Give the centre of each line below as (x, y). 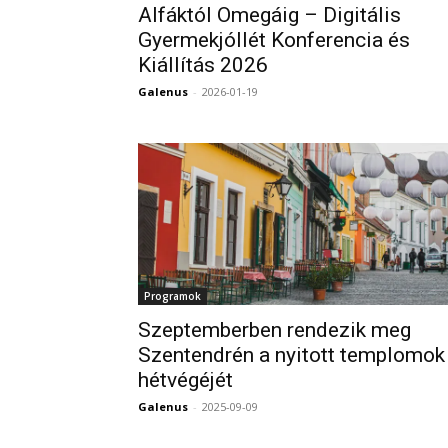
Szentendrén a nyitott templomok (291, 355)
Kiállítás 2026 (203, 65)
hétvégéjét (185, 380)
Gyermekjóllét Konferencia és (274, 40)
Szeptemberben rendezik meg (274, 330)
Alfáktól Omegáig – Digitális (269, 15)
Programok (172, 296)
